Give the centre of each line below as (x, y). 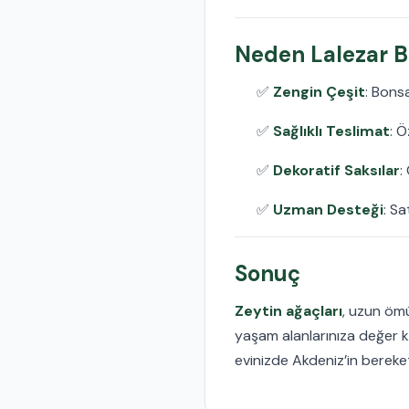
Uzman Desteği (328, 209)
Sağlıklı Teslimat (331, 131)
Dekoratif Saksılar (336, 170)
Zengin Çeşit (319, 91)
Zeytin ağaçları (288, 310)
